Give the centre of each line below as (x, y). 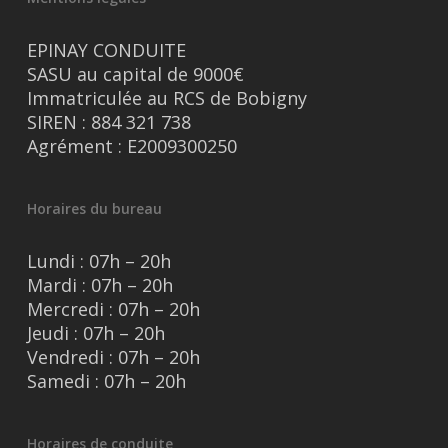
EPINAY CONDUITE (106, 50)
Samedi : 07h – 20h (106, 381)
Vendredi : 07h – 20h (113, 357)
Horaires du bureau (94, 209)
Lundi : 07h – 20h (98, 261)
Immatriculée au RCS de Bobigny (166, 98)
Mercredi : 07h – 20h (113, 309)
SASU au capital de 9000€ (135, 74)
